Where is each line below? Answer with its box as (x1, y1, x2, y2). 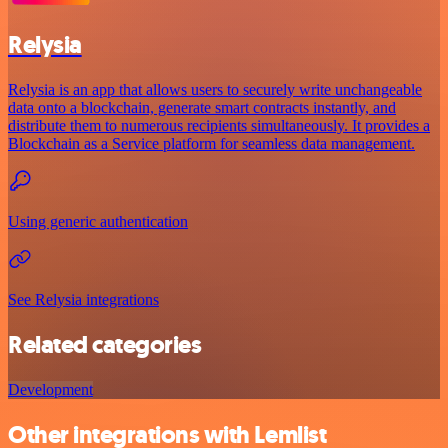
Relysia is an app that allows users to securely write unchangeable (8, 81, 422, 99)
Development (8, 380, 93, 398)
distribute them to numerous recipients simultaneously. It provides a (8, 117, 430, 135)
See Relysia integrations (8, 291, 159, 309)
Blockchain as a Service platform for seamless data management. (8, 135, 415, 153)
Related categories (8, 328, 202, 361)
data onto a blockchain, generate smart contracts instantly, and (8, 99, 396, 117)
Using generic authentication (8, 213, 188, 231)
